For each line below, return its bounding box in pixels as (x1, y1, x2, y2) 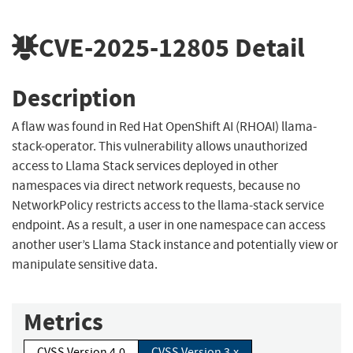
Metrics (24, 306, 103, 339)
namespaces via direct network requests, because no (12, 177, 300, 195)
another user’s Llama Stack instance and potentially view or (12, 236, 338, 254)
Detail (229, 29, 305, 65)
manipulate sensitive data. (12, 256, 158, 273)
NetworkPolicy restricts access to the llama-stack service (12, 197, 324, 214)
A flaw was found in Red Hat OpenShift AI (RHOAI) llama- (12, 118, 317, 136)
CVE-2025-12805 (39, 29, 229, 65)
